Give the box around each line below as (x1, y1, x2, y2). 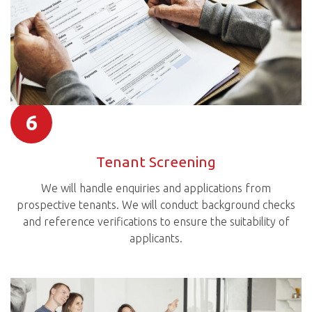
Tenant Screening (96, 153, 216, 170)
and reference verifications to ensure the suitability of (22, 215, 290, 228)
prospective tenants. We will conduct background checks (17, 198, 295, 212)
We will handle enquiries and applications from (41, 182, 271, 195)
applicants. (130, 232, 182, 245)
